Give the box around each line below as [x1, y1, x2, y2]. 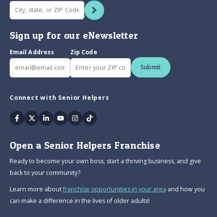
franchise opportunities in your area [63, 185, 166, 194]
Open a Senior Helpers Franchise [10, 139, 160, 152]
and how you [166, 185, 205, 194]
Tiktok [89, 112, 113, 123]
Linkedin [45, 112, 77, 123]
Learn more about [10, 185, 63, 194]
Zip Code [70, 48, 97, 57]
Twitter [31, 112, 58, 123]
